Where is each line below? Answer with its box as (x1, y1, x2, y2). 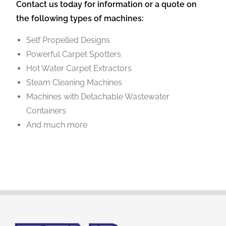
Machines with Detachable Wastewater (26, 92, 170, 102)
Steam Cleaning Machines (26, 78, 123, 88)
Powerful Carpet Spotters (26, 49, 122, 60)
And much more (26, 120, 88, 130)
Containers (26, 106, 67, 116)
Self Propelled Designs (26, 35, 110, 45)
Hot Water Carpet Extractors (26, 64, 132, 74)
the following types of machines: (16, 14, 144, 24)
